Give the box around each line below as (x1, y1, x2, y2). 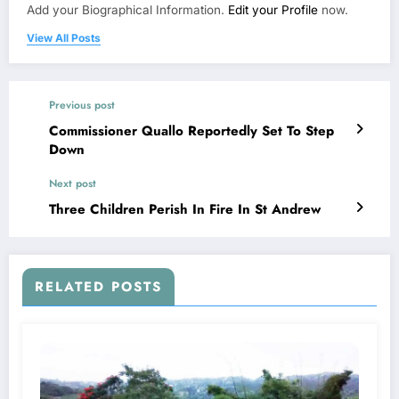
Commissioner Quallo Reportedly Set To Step (49, 121, 334, 142)
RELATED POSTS (35, 277, 162, 297)
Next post (49, 175, 96, 192)
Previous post (49, 97, 115, 114)
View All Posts (27, 31, 101, 45)
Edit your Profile (228, 3, 318, 18)
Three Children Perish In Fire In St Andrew (49, 199, 321, 220)
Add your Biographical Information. (27, 3, 228, 18)
